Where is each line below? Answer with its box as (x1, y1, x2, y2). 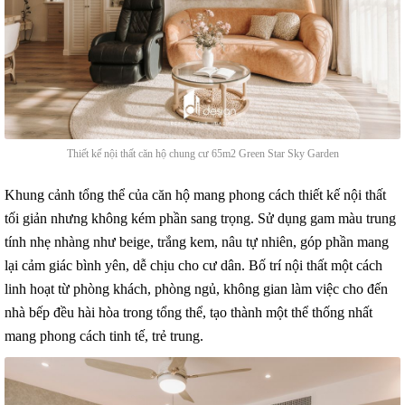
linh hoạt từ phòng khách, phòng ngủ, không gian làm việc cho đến (5, 280, 388, 297)
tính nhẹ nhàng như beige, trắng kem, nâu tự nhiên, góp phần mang (5, 233, 389, 250)
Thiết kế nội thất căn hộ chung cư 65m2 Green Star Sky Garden (66, 146, 339, 160)
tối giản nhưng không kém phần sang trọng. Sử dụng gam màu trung (5, 210, 396, 226)
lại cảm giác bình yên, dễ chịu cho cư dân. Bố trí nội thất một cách (5, 257, 382, 273)
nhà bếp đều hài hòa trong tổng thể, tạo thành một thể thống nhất (5, 304, 372, 320)
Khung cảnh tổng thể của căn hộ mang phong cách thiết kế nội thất (5, 186, 386, 202)
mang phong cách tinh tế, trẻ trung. (5, 327, 203, 344)
